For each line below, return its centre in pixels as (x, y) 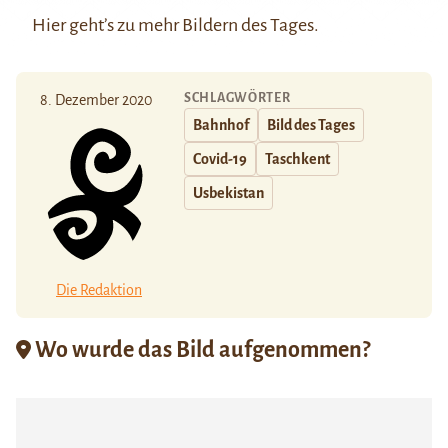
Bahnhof (221, 124)
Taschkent (297, 158)
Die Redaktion (99, 290)
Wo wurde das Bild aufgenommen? (200, 350)
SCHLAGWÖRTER (237, 97)
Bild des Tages (311, 124)
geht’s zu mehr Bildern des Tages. (192, 24)
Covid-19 (220, 158)
